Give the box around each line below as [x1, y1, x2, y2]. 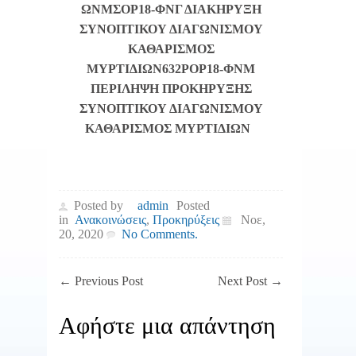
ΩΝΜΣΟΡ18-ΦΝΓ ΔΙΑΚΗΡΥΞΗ [80, 2, 261, 16]
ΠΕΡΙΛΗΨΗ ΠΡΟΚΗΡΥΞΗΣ [90, 81, 252, 95]
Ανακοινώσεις [75, 212, 146, 226]
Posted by [74, 198, 123, 212]
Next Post [218, 273, 271, 288]
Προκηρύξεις [153, 212, 219, 226]
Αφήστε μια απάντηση [59, 311, 276, 339]
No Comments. [122, 226, 198, 241]
